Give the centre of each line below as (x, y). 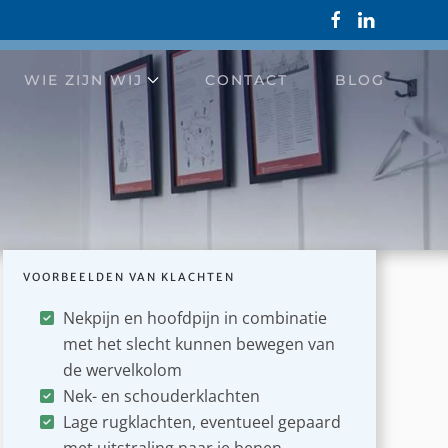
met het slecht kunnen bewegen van (198, 344)
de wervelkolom (122, 370)
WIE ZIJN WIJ (84, 80)
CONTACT (247, 80)
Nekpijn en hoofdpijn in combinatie (194, 318)
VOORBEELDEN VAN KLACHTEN (128, 277)
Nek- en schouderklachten (161, 396)
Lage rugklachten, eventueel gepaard (201, 422)
